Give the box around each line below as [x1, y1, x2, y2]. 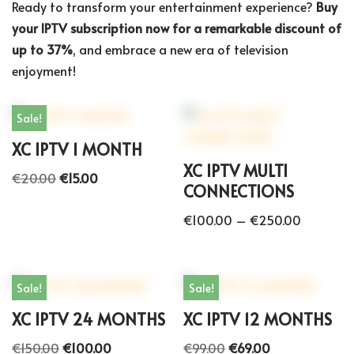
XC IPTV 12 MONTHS [183, 307, 333, 330]
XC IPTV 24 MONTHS [12, 307, 165, 330]
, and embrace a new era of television [73, 40, 288, 58]
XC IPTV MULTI [183, 160, 288, 183]
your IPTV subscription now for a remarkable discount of [12, 19, 341, 37]
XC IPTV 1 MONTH [12, 138, 142, 161]
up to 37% [12, 40, 73, 58]
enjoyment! [12, 62, 76, 80]
